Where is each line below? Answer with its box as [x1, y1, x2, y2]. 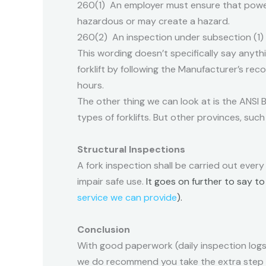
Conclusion [77, 223, 130, 236]
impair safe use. [77, 175, 146, 188]
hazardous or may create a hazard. [77, 15, 232, 27]
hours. [77, 79, 104, 91]
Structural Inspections [77, 143, 185, 156]
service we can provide [77, 191, 177, 204]
